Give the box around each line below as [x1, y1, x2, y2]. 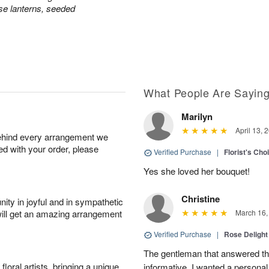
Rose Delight [224, 229, 268, 240]
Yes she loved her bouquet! [144, 165, 250, 177]
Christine [181, 192, 220, 205]
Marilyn [181, 110, 213, 123]
